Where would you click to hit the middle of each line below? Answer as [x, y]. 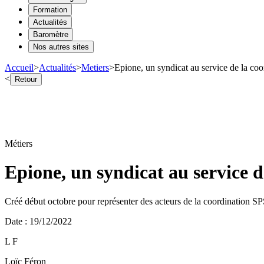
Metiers [95, 67]
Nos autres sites [61, 47]
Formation [50, 9]
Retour [26, 79]
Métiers [19, 143]
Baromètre [51, 34]
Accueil [19, 67]
